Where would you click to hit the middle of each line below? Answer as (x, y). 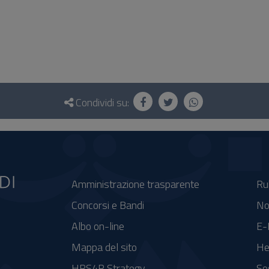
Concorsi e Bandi (108, 205)
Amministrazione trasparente (136, 184)
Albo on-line (98, 226)
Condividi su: (102, 102)
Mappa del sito (104, 247)
